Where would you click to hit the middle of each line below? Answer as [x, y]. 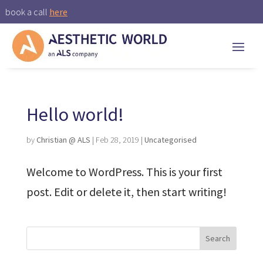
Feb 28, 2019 [117, 140]
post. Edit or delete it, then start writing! [126, 192]
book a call [27, 12]
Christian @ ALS [63, 140]
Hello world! [75, 114]
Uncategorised [170, 140]
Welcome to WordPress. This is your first [124, 172]
